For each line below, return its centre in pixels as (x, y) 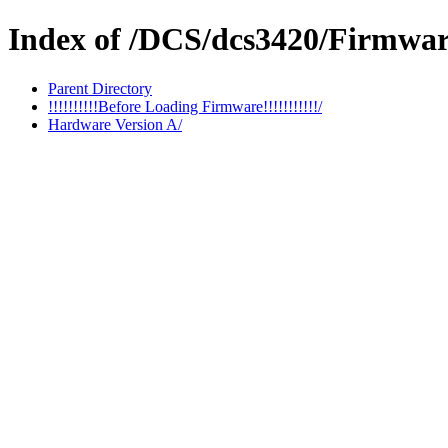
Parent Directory (100, 88)
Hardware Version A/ (115, 124)
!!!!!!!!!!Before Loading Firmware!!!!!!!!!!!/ (185, 106)
